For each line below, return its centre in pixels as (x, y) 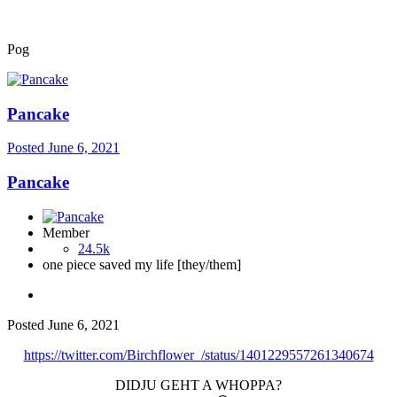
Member (66, 232)
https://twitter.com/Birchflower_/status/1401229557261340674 (198, 354)
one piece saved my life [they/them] (142, 264)
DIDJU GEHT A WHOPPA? (198, 385)
